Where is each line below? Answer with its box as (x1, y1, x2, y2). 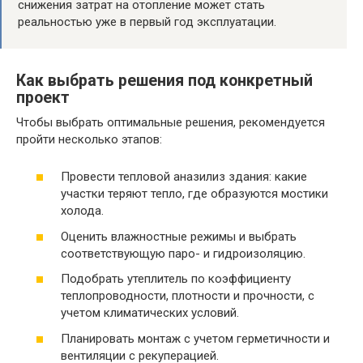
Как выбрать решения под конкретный (16, 70, 313, 90)
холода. (61, 203, 104, 218)
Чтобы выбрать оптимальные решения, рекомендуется (16, 114, 325, 130)
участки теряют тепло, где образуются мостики (61, 186, 328, 201)
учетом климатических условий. (61, 305, 239, 320)
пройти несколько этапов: (16, 131, 162, 147)
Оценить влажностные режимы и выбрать (61, 228, 297, 244)
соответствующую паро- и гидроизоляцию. (61, 246, 305, 261)
